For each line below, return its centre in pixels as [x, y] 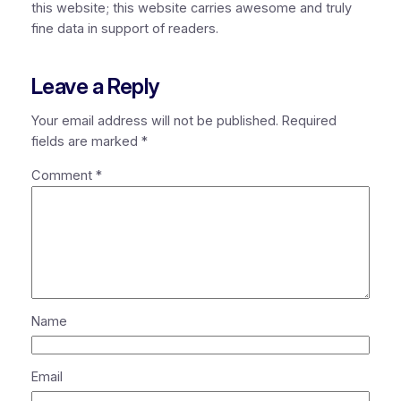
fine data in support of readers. [124, 29]
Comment [63, 175]
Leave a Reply [95, 86]
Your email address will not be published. [154, 121]
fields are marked [86, 142]
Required [309, 121]
